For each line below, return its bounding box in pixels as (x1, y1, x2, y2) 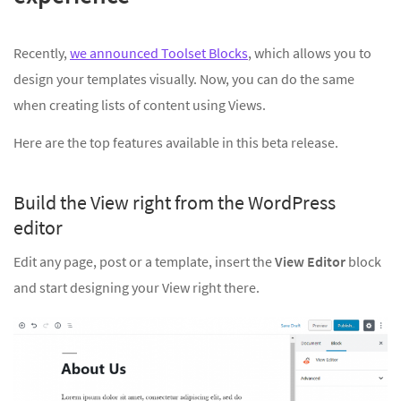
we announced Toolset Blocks (70, 43, 248, 62)
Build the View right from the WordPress (13, 189, 336, 215)
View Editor (275, 252, 348, 271)
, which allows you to (248, 43, 371, 62)
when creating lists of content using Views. (13, 95, 266, 114)
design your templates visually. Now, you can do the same (13, 69, 354, 88)
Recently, (13, 43, 70, 62)
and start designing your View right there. (13, 278, 260, 297)
